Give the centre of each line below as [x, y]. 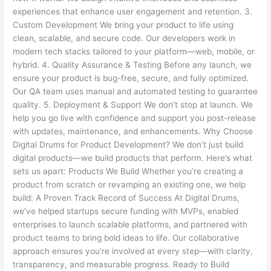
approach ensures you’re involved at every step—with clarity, [133, 251]
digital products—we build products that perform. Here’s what [133, 158]
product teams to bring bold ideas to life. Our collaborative [126, 237]
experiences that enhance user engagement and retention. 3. [133, 11]
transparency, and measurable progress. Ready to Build [121, 264]
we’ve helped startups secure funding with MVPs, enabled [126, 211]
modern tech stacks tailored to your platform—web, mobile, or [134, 51]
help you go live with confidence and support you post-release [135, 118]
